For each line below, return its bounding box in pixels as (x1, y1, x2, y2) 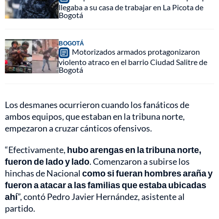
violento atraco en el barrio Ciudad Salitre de (59, 57, 207, 66)
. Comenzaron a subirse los (89, 155, 190, 167)
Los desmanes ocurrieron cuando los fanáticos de (5, 99, 189, 110)
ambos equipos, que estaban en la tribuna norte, (5, 110, 185, 122)
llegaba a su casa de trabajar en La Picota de (59, 2, 203, 12)
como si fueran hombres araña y (81, 167, 213, 178)
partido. (5, 202, 35, 214)
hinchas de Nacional (5, 167, 81, 178)
